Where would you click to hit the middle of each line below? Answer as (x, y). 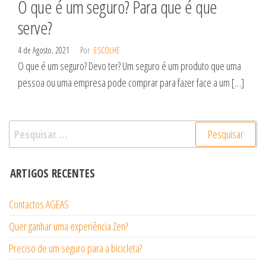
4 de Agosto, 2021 (45, 50)
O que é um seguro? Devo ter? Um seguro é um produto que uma (129, 66)
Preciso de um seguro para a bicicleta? (75, 248)
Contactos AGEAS (39, 205)
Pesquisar (29, 129)
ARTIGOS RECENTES (53, 174)
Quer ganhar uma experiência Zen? (68, 227)
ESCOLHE (107, 50)
